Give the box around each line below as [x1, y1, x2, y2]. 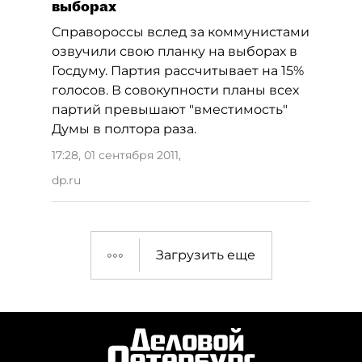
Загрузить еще [155, 247, 255, 263]
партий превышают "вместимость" [52, 102, 288, 117]
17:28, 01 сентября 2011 [52, 148, 179, 162]
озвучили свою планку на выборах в [52, 44, 297, 59]
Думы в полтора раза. [52, 121, 196, 137]
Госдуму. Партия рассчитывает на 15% [52, 63, 304, 78]
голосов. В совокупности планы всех [52, 82, 299, 98]
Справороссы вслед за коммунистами [52, 24, 309, 40]
